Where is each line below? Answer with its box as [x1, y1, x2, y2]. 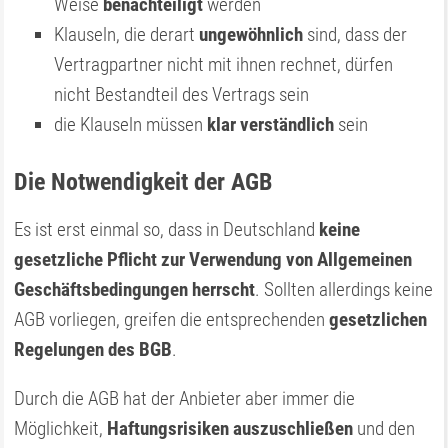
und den [353, 417, 416, 440]
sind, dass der [303, 23, 408, 46]
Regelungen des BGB [14, 338, 173, 361]
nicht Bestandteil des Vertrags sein [54, 83, 310, 106]
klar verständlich [207, 113, 335, 136]
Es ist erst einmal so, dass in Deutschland [14, 218, 320, 241]
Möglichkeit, [14, 417, 108, 440]
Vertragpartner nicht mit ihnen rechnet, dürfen [54, 53, 394, 76]
